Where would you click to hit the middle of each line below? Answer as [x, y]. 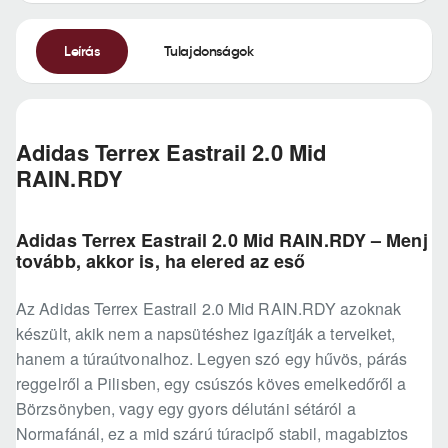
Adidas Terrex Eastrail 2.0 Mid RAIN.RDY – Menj [222, 240]
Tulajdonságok [208, 50]
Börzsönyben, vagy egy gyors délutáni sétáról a [186, 409]
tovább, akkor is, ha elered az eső [161, 261]
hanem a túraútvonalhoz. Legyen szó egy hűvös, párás [212, 359]
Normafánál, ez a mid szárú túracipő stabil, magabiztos [212, 434]
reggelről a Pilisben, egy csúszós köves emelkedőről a [211, 384]
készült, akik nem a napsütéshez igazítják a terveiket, [206, 334]
